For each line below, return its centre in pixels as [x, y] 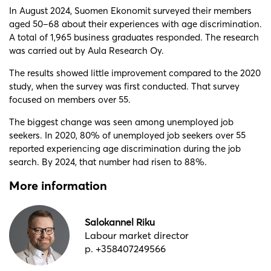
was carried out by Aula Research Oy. [87, 50]
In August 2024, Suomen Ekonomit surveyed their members [130, 10]
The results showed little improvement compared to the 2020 [135, 73]
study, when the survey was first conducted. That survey [124, 86]
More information [58, 185]
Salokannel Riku [120, 222]
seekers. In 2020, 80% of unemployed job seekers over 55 [127, 135]
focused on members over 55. [70, 99]
